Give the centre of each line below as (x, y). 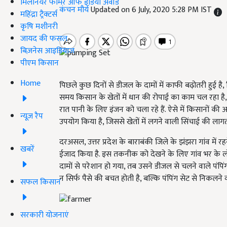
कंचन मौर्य (75, 10)
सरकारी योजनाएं (45, 215)
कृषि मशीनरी (39, 26)
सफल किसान (41, 182)
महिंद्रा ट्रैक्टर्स (39, 14)
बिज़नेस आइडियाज (47, 51)
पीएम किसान (40, 63)
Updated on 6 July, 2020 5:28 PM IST (152, 10)
